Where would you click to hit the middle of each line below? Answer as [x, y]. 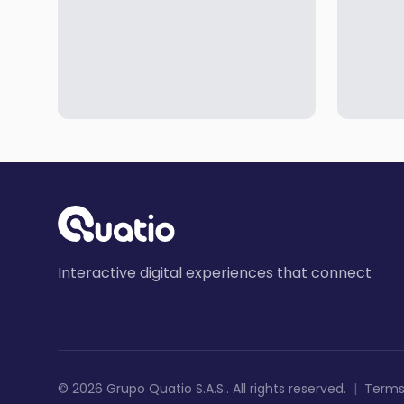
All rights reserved [288, 389]
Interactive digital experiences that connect [215, 273]
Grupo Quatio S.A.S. [166, 389]
